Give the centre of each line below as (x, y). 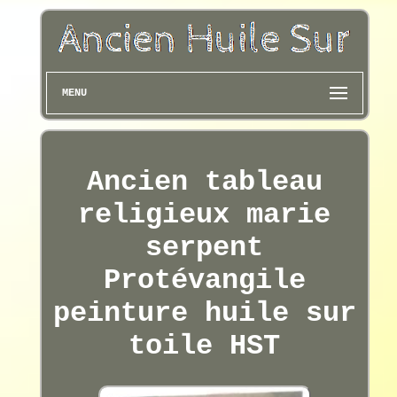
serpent (205, 248)
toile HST (205, 346)
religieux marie (205, 215)
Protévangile (204, 281)
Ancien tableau (204, 183)
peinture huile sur (204, 314)
